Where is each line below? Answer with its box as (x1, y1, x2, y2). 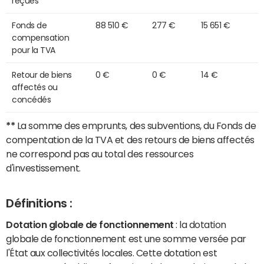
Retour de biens (12, 71, 72, 80)
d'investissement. (6, 163, 81, 173)
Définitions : (6, 197, 72, 210)
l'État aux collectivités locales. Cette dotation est (6, 247, 217, 258)
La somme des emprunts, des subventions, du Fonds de (15, 121, 256, 131)
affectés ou (12, 83, 58, 92)
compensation (12, 34, 70, 42)
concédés (12, 95, 51, 104)
